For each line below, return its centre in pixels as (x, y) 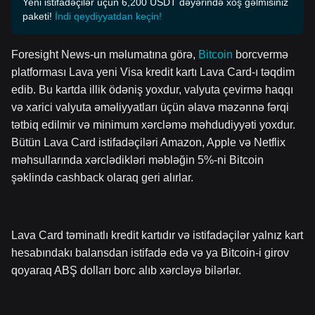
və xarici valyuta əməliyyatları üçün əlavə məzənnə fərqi (150, 107)
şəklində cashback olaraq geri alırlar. (102, 178)
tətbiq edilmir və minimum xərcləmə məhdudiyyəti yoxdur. (153, 125)
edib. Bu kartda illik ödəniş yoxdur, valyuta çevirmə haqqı (152, 90)
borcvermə (261, 54)
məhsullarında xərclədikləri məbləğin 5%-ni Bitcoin (137, 160)
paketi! (37, 16)
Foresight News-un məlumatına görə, (105, 54)
